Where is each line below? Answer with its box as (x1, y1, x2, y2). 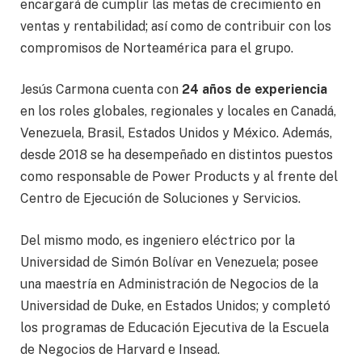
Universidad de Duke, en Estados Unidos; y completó (20, 298, 330, 314)
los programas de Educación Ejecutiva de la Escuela (20, 320, 329, 336)
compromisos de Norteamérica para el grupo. (20, 40, 293, 56)
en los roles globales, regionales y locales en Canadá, (20, 103, 336, 120)
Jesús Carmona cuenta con (20, 82, 182, 98)
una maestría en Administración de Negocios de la (20, 276, 318, 293)
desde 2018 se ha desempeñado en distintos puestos (20, 147, 333, 163)
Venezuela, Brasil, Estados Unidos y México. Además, (20, 125, 332, 141)
